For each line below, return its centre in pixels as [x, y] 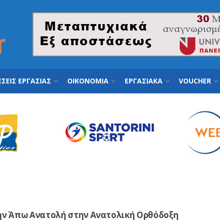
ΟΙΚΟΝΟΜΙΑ [88, 81]
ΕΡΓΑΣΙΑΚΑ [144, 81]
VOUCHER [195, 81]
